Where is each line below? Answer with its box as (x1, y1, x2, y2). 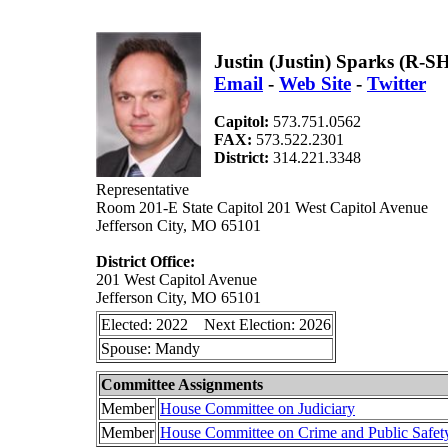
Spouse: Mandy (101, 340, 212, 357)
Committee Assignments (101, 376, 263, 393)
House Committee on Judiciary (160, 400, 355, 417)
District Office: (96, 253, 195, 270)
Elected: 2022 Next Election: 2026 (101, 316, 331, 333)
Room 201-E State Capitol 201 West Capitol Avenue (96, 199, 428, 216)
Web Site (279, 72, 351, 94)
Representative (96, 181, 189, 198)
